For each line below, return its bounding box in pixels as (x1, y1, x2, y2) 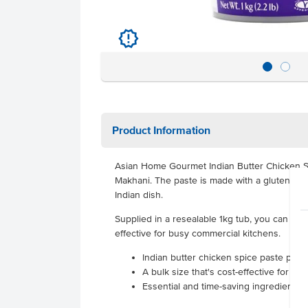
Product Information (112, 124, 210, 136)
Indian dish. (115, 190, 166, 200)
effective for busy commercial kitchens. (115, 228, 283, 239)
